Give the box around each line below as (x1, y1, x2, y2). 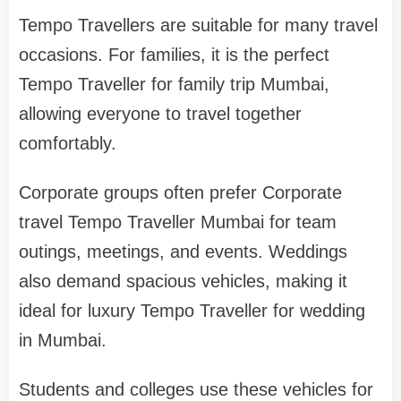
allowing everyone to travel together (19, 103, 302, 124)
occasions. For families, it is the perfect (19, 44, 329, 64)
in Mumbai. (19, 329, 107, 350)
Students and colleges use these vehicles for (19, 379, 373, 399)
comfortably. (19, 132, 116, 153)
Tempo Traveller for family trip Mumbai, (19, 73, 329, 94)
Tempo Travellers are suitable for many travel (19, 14, 378, 35)
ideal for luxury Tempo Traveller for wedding (19, 300, 365, 320)
